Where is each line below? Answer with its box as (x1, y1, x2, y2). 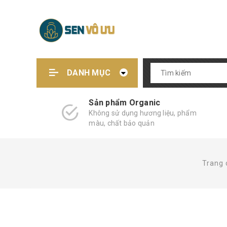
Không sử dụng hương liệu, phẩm (89, 109, 197, 117)
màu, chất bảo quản (89, 119, 155, 127)
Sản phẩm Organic (89, 98, 161, 107)
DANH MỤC (67, 68, 110, 78)
